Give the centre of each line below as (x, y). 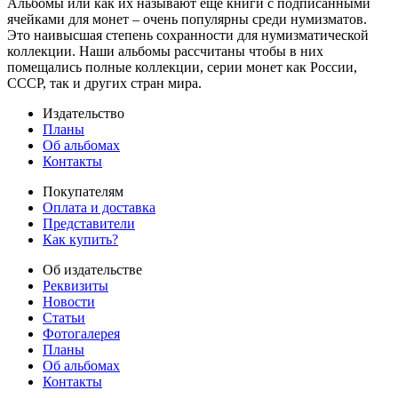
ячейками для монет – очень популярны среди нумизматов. (187, 19)
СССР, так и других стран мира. (104, 83)
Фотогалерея (81, 333)
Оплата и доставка (99, 207)
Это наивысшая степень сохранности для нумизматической (188, 35)
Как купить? (80, 239)
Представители (89, 223)
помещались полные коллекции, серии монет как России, (182, 67)
